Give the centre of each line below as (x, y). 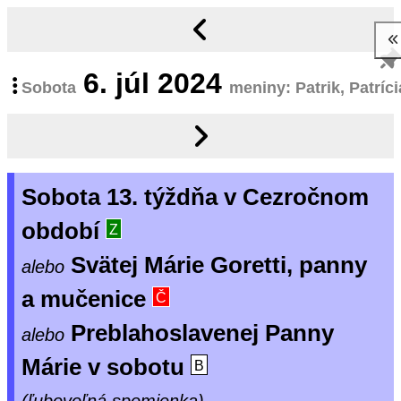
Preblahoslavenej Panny (202, 333)
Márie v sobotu (106, 367)
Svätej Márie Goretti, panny (219, 265)
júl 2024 (169, 83)
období (64, 231)
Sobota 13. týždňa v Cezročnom (195, 197)
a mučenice (87, 299)
